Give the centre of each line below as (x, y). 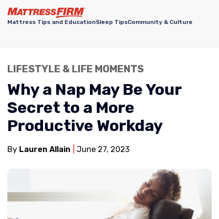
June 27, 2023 (102, 149)
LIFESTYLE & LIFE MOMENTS (76, 69)
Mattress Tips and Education (52, 22)
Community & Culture (160, 22)
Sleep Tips (112, 22)
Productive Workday (85, 126)
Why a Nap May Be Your (94, 89)
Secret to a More (71, 108)
